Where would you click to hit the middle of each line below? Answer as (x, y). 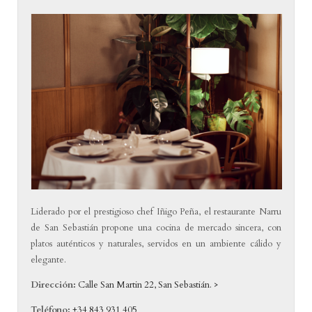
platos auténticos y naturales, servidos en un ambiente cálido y (156, 244)
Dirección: (54, 285)
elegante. (49, 260)
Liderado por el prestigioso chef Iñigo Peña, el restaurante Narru (156, 212)
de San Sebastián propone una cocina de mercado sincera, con (156, 228)
